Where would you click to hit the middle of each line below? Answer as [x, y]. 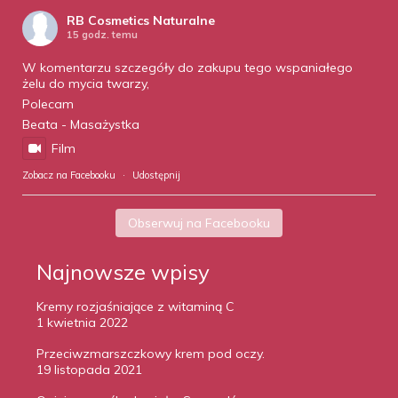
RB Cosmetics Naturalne [141, 20]
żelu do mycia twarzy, [86, 84]
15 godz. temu [102, 35]
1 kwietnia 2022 [82, 322]
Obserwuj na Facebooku [199, 223]
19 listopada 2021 [89, 370]
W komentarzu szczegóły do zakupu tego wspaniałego [187, 68]
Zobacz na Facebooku [69, 175]
